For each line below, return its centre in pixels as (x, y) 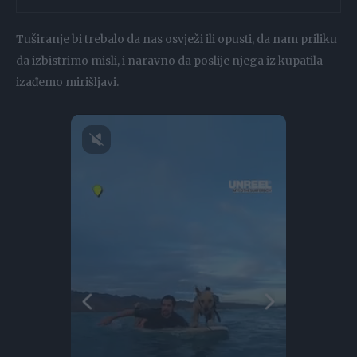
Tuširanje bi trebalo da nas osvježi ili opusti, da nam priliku (177, 39)
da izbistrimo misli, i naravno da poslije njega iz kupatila (169, 61)
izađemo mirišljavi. (67, 82)
